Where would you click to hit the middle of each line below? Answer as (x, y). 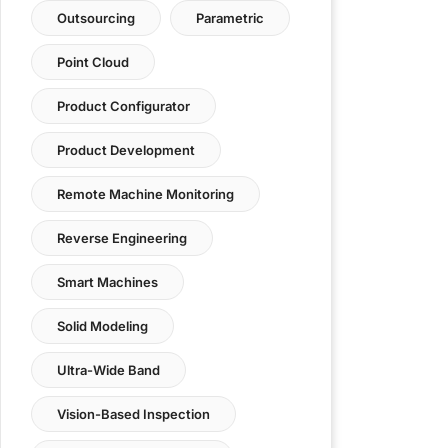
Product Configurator (123, 106)
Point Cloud (93, 62)
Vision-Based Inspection (133, 414)
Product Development (126, 150)
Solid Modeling (102, 326)
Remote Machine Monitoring (145, 194)
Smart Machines (107, 282)
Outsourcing (96, 18)
